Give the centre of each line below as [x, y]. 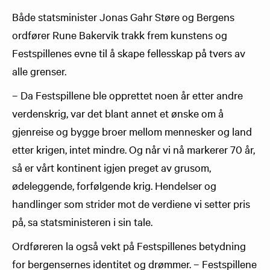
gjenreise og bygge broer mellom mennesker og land [132, 131]
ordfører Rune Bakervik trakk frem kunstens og [120, 35]
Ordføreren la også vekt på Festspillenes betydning [129, 246]
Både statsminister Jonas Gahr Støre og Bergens [123, 17]
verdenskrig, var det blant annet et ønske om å [118, 113]
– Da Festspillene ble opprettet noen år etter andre [127, 95]
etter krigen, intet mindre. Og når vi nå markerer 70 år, [133, 149]
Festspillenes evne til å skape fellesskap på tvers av [129, 53]
